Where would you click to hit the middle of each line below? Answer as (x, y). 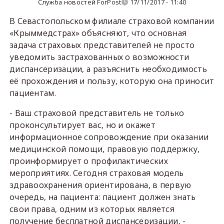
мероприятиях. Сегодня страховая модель (96, 173)
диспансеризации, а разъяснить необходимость (108, 69)
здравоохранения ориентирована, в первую (100, 185)
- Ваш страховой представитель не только (97, 113)
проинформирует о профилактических (88, 161)
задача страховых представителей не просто (102, 45)
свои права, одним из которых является (92, 209)
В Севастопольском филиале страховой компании (112, 21)
